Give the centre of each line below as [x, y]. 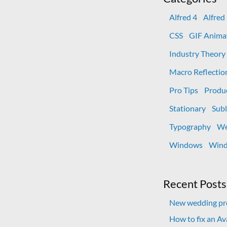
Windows [186, 145]
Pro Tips [184, 90]
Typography [190, 127]
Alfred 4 [183, 17]
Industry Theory [197, 54]
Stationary [187, 108]
